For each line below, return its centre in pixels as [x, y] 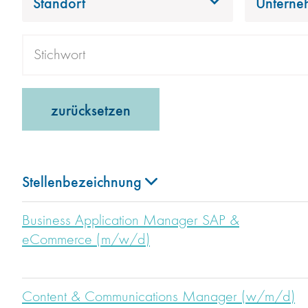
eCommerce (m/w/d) [86, 240]
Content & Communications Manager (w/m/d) [158, 297]
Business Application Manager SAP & [131, 221]
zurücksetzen [91, 110]
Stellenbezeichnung [82, 181]
